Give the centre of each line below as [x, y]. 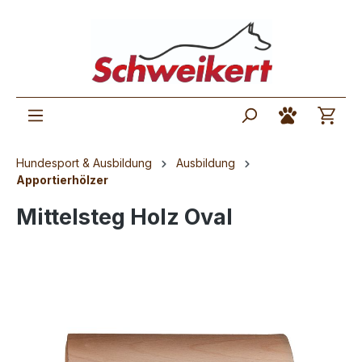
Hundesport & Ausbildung [84, 163]
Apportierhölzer [62, 180]
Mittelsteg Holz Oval [124, 217]
